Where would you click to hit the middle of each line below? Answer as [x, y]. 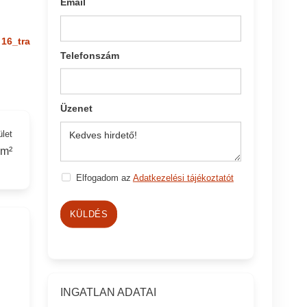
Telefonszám [90, 55]
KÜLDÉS [89, 214]
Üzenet [77, 108]
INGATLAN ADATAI [109, 292]
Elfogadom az [104, 177]
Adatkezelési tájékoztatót [183, 177]
